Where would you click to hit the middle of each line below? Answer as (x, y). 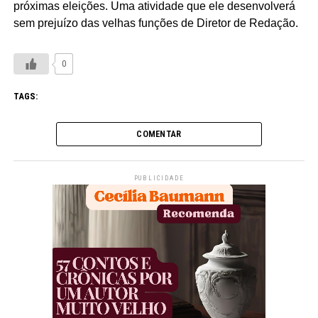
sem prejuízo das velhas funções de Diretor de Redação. (155, 23)
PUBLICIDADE (159, 179)
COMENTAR (159, 134)
